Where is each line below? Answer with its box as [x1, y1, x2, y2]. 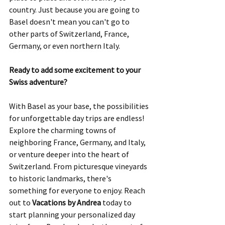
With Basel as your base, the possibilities [9, 101, 150, 111]
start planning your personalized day [9, 209, 137, 220]
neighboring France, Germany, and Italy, [9, 137, 147, 148]
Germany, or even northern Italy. [9, 41, 120, 51]
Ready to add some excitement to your [9, 65, 142, 75]
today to [101, 197, 133, 208]
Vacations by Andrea [32, 197, 101, 208]
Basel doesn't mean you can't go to [9, 17, 131, 27]
